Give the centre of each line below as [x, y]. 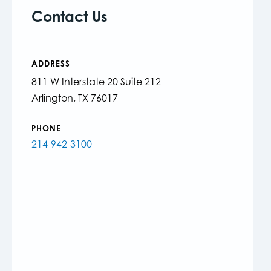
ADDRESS [51, 64]
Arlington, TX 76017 [75, 98]
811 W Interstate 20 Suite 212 [96, 82]
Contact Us [70, 16]
